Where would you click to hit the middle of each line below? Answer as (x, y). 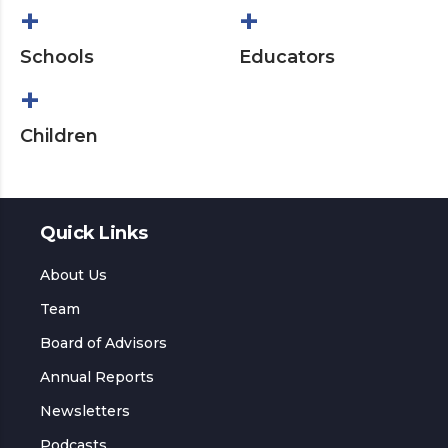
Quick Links (94, 232)
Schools (57, 56)
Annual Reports (97, 376)
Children (59, 135)
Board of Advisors (103, 342)
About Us (73, 274)
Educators (287, 56)
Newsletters (85, 410)
